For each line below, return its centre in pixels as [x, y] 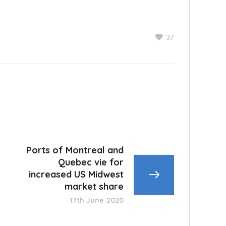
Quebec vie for [91, 162]
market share [94, 186]
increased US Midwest [76, 174]
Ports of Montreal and [75, 150]
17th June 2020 [97, 200]
